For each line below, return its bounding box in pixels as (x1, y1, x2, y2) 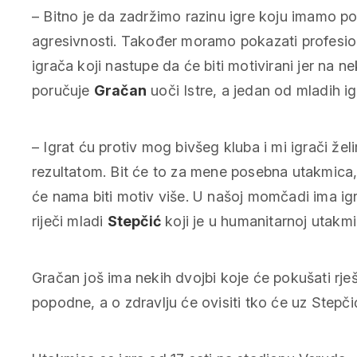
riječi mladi (32, 213, 108, 230)
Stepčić (107, 213, 162, 230)
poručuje (32, 82, 94, 100)
